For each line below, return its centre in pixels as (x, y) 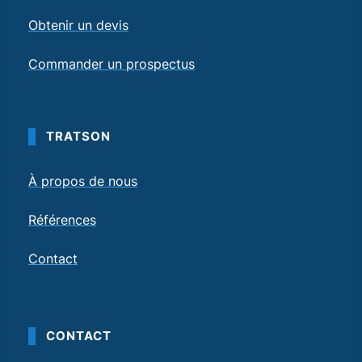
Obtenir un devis (78, 25)
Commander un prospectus (112, 63)
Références (62, 219)
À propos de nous (83, 181)
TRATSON (78, 136)
